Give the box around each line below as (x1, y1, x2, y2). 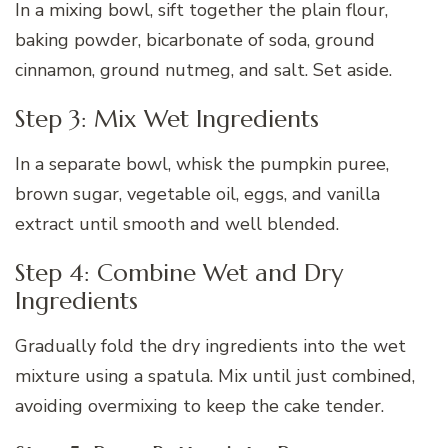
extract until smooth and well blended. (15, 211, 339, 236)
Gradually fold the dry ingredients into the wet (15, 333, 406, 358)
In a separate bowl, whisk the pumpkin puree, (15, 151, 389, 176)
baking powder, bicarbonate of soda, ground (15, 27, 375, 52)
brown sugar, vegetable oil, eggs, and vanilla (15, 181, 380, 206)
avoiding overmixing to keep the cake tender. (15, 393, 384, 418)
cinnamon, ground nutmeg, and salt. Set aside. (15, 57, 392, 82)
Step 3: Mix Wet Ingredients (15, 103, 319, 134)
